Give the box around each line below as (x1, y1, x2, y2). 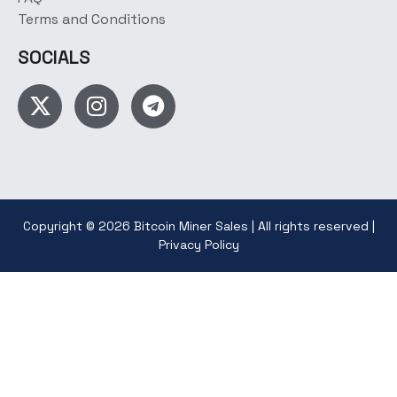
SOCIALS (18, 44, 90, 69)
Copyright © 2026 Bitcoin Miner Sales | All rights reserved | (22, 217, 375, 234)
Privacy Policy (158, 236, 239, 253)
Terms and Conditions (18, 9, 166, 28)
